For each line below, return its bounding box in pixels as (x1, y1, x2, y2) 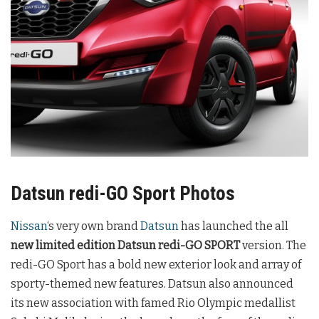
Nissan (11, 219, 47, 233)
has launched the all (179, 219, 288, 233)
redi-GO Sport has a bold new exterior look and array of (11, 257, 301, 271)
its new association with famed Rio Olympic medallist (11, 296, 296, 310)
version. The (240, 238, 306, 252)
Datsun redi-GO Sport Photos (11, 182, 235, 206)
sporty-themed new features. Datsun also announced (11, 276, 293, 291)
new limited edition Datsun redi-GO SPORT (11, 238, 240, 252)
